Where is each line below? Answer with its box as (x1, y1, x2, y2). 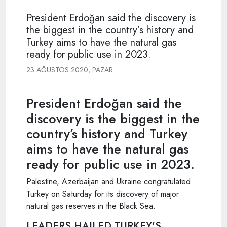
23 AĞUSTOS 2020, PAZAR (26, 64, 113, 75)
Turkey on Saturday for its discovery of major (26, 187, 179, 200)
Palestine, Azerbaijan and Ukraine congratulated (26, 175, 191, 187)
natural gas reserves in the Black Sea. (26, 200, 156, 212)
